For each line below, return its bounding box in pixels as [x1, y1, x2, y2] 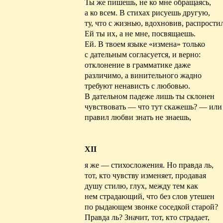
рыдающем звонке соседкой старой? [93, 202, 218, 211]
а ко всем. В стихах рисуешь [85, 8, 183, 17]
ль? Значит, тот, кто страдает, [110, 213, 210, 222]
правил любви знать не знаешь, [85, 112, 191, 121]
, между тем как [145, 181, 198, 190]
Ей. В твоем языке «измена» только [85, 39, 205, 48]
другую [183, 8, 208, 17]
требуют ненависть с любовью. [85, 81, 190, 90]
